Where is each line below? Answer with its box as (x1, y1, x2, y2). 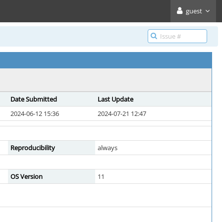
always (98, 143, 117, 152)
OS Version (10, 172, 43, 181)
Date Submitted (10, 95, 57, 104)
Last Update (98, 95, 133, 104)
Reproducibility (10, 143, 55, 152)
